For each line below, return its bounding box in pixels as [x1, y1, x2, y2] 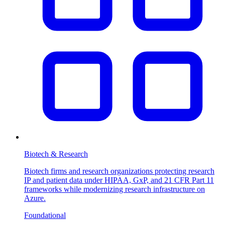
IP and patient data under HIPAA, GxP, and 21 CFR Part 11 [24, 175, 214, 184]
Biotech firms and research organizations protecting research [24, 166, 214, 175]
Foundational [24, 210, 66, 219]
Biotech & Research [24, 149, 88, 158]
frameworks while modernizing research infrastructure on [24, 184, 205, 193]
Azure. [24, 193, 46, 202]
